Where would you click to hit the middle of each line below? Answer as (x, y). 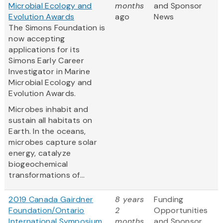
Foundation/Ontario (47, 211)
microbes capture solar (53, 142)
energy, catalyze (40, 153)
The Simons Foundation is (57, 28)
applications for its (44, 50)
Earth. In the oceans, (47, 131)
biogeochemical (38, 164)
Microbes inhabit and (49, 110)
